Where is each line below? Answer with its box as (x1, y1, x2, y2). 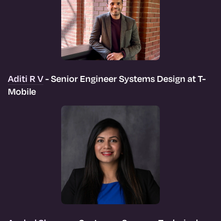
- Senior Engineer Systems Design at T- (43, 72, 206, 84)
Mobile (8, 85, 36, 97)
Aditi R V (8, 72, 43, 84)
